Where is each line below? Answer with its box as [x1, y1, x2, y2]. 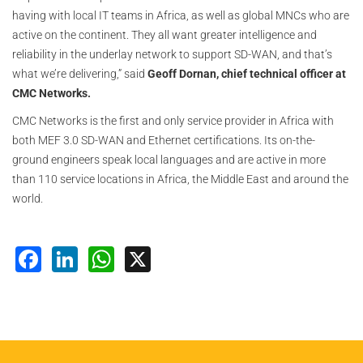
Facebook [41, 241, 162, 273]
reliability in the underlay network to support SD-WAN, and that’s [12, 48, 332, 62]
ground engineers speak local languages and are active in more [12, 153, 326, 167]
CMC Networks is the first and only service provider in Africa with [12, 114, 334, 128]
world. [12, 192, 43, 206]
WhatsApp [114, 241, 238, 273]
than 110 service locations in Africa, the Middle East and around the [12, 173, 348, 186]
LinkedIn [78, 241, 180, 273]
